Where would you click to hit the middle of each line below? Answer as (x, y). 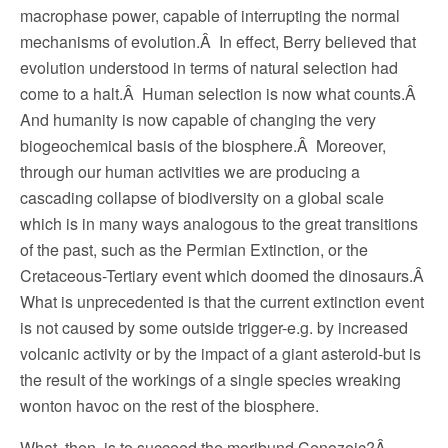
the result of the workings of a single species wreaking (210, 379)
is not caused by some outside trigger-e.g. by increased (214, 327)
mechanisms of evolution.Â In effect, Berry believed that (218, 41)
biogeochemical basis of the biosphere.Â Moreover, (203, 145)
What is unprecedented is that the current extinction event (222, 301)
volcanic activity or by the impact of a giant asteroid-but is (220, 353)
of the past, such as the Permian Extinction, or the (194, 249)
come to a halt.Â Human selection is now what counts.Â (220, 93)
